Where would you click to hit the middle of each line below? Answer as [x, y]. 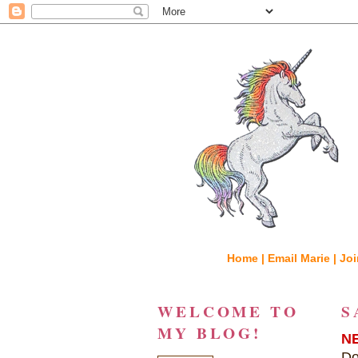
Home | [247, 258]
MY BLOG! [210, 333]
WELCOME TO [228, 312]
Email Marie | [303, 258]
